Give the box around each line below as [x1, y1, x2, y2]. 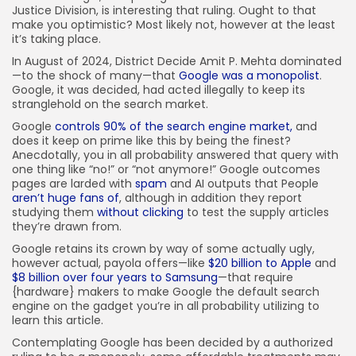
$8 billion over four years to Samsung [12, 269, 218, 285]
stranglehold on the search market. [12, 96, 211, 112]
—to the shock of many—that [12, 68, 179, 83]
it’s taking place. [12, 31, 101, 47]
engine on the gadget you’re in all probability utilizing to [12, 298, 319, 314]
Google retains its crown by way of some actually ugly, [12, 241, 315, 257]
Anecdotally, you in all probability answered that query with [12, 147, 339, 163]
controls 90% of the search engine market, [55, 118, 292, 134]
